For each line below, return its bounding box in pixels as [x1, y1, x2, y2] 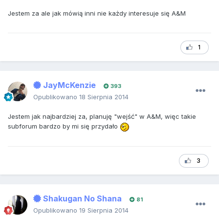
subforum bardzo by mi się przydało [8, 122, 120, 131]
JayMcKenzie [41, 80, 96, 90]
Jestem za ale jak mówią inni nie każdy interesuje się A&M [8, 9, 186, 18]
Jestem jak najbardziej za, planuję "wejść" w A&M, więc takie [8, 112, 196, 121]
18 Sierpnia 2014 [79, 93, 129, 101]
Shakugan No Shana [41, 194, 122, 204]
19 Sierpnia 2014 [79, 206, 129, 215]
